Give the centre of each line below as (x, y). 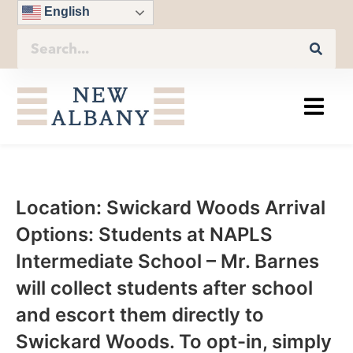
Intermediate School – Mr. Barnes (167, 262)
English (66, 12)
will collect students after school (164, 288)
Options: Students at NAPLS (144, 235)
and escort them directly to (139, 315)
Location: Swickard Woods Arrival (170, 208)
